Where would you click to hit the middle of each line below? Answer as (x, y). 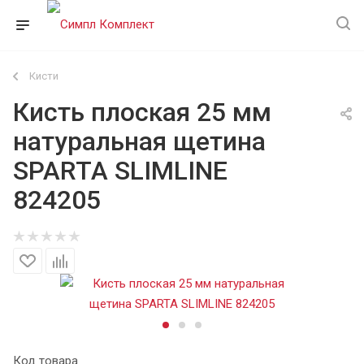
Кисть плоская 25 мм (142, 112)
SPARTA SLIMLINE (120, 171)
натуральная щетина (139, 141)
